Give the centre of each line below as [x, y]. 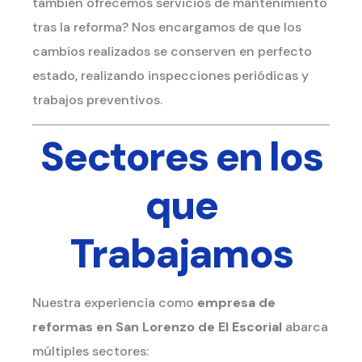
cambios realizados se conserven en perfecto [172, 52]
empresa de [236, 302]
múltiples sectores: [90, 351]
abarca [305, 326]
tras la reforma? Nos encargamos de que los [167, 27]
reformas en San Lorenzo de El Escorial [157, 326]
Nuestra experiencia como [115, 302]
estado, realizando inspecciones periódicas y [170, 76]
